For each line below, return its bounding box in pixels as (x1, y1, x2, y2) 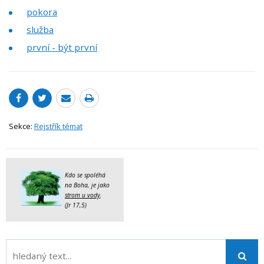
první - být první (27, 41, 97, 54)
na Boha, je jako (65, 181, 110, 190)
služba (27, 24, 54, 36)
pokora (27, 6, 57, 18)
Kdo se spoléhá (65, 171, 105, 180)
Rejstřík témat (34, 121, 82, 132)
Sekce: (9, 121, 34, 132)
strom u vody (65, 191, 100, 200)
